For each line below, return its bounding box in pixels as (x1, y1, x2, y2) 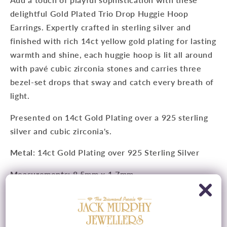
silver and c (10, 126, 55, 136)
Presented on (10, 112, 65, 122)
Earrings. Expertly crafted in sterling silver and (10, 22, 191, 32)
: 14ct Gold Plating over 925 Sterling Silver (32, 147, 200, 158)
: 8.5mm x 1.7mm (68, 169, 134, 179)
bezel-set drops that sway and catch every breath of (10, 77, 214, 87)
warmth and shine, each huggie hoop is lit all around (10, 49, 213, 59)
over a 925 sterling (135, 112, 208, 122)
